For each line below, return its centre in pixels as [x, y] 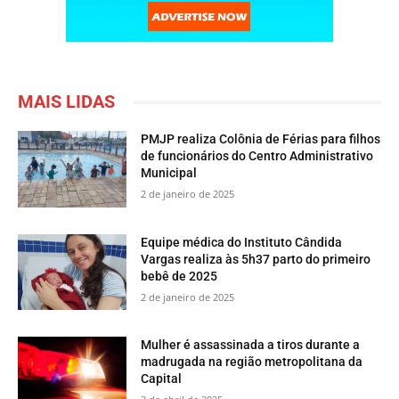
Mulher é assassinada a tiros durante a [251, 345]
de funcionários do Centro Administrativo [257, 156]
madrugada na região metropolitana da [252, 362]
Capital [162, 379]
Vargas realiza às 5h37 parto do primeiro [256, 259]
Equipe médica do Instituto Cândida [242, 242]
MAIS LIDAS [66, 102]
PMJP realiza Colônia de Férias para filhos [261, 139]
